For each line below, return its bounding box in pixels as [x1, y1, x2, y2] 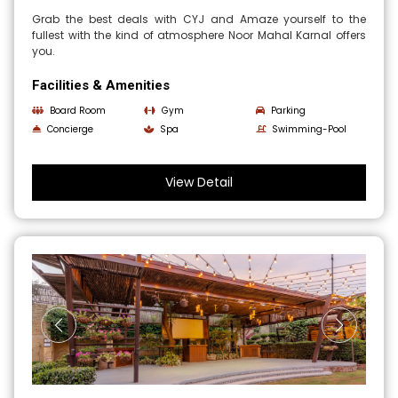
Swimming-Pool [271, 123, 346, 137]
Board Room [50, 104, 107, 118]
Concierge [47, 123, 94, 137]
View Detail [165, 173, 233, 192]
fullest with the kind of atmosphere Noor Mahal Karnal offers [32, 28, 366, 44]
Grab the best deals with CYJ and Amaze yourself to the [32, 12, 366, 28]
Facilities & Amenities [32, 77, 171, 94]
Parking [270, 104, 306, 118]
